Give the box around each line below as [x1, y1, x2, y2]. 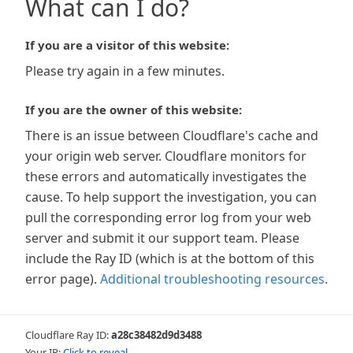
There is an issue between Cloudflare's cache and [25, 127, 318, 144]
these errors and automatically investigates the [25, 168, 307, 185]
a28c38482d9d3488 [111, 328, 202, 342]
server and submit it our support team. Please [25, 229, 299, 247]
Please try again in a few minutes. [25, 62, 225, 80]
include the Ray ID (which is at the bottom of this [25, 250, 314, 267]
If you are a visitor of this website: [25, 37, 229, 53]
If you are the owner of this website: [25, 102, 242, 117]
